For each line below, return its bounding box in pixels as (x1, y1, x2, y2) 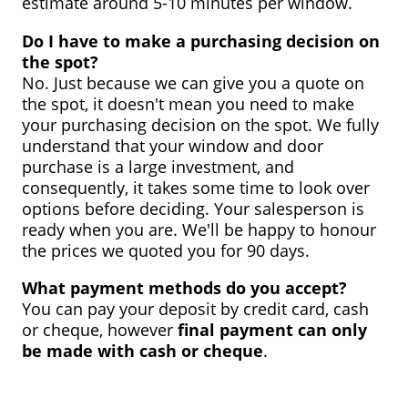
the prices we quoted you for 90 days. (22, 238, 310, 261)
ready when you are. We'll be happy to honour (22, 217, 376, 240)
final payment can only (178, 317, 367, 341)
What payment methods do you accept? (22, 275, 347, 299)
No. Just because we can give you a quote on (22, 70, 364, 94)
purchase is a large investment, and (22, 154, 294, 178)
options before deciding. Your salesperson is (22, 196, 364, 219)
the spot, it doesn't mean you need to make (22, 91, 354, 115)
